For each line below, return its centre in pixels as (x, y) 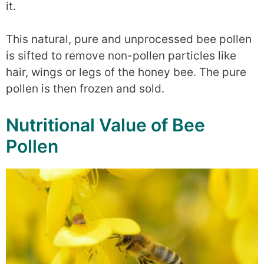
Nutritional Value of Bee (105, 125)
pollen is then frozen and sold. (85, 89)
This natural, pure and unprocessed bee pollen (129, 39)
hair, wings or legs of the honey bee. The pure (126, 72)
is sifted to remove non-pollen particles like (121, 56)
